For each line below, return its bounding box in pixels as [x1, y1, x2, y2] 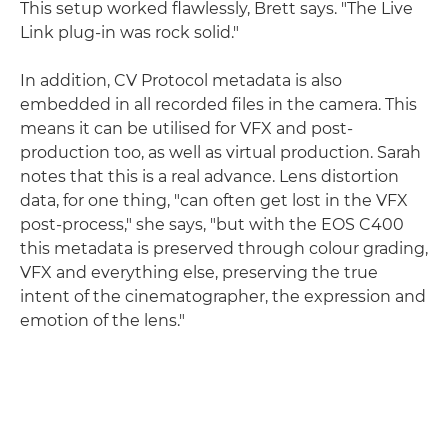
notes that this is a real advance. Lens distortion [20, 166, 399, 186]
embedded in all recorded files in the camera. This [20, 94, 417, 114]
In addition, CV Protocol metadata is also [20, 70, 342, 90]
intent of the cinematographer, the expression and [20, 286, 426, 306]
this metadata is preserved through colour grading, [20, 238, 428, 258]
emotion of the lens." [20, 310, 185, 330]
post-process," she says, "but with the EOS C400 [20, 214, 404, 234]
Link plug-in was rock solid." [20, 22, 239, 42]
